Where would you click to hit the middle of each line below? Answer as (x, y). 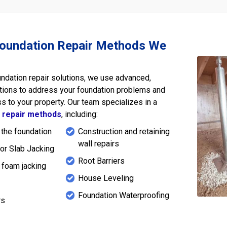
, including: (80, 114)
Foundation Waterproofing (123, 195)
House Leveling (106, 178)
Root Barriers (101, 161)
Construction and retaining (124, 131)
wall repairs (98, 143)
